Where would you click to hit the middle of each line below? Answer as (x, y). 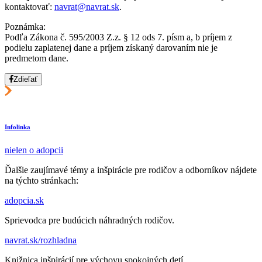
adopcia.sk (24, 201)
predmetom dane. (37, 58)
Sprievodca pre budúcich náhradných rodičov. (89, 220)
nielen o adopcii (34, 150)
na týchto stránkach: (42, 181)
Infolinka (18, 127)
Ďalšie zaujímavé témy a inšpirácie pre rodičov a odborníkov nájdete (131, 170)
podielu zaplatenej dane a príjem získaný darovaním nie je (111, 48)
